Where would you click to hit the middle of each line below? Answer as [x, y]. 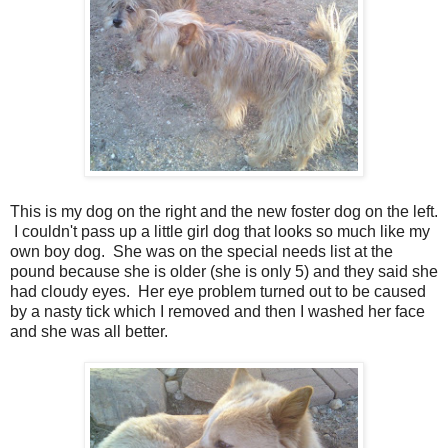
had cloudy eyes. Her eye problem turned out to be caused [218, 291]
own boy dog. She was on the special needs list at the [201, 251]
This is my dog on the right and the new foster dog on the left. [224, 211]
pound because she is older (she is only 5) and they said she [224, 271]
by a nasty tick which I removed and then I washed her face [217, 311]
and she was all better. [89, 331]
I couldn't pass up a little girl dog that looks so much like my [220, 231]
